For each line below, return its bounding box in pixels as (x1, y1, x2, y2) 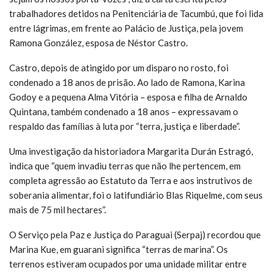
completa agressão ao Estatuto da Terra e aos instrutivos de (9, 174, 252, 186)
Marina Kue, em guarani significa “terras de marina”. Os (9, 243, 228, 255)
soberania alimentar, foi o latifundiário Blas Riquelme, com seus (9, 189, 263, 200)
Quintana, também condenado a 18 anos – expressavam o (9, 105, 238, 117)
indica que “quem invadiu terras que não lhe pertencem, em (9, 160, 241, 171)
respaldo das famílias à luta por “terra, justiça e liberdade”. (9, 120, 240, 132)
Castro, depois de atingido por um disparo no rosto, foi (9, 62, 229, 73)
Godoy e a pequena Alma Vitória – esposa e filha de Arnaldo (9, 91, 247, 102)
